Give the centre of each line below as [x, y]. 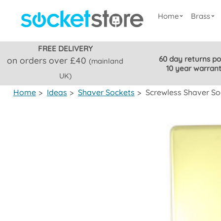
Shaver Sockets [106, 92]
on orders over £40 [48, 60]
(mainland [106, 61]
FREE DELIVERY [65, 49]
